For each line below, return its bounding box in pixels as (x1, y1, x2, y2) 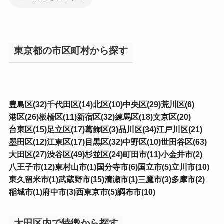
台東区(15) (8, 125, 47, 134)
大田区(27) (8, 150, 47, 159)
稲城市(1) (8, 187, 42, 197)
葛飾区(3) (84, 125, 118, 134)
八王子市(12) (8, 162, 55, 172)
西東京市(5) (75, 187, 117, 197)
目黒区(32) (84, 137, 123, 147)
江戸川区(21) (156, 125, 202, 134)
